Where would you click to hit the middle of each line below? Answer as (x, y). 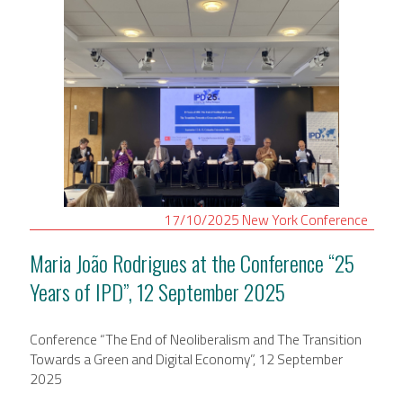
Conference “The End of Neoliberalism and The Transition (195, 339)
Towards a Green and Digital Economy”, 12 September (186, 358)
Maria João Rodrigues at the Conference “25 (192, 262)
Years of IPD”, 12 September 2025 (157, 291)
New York (271, 219)
